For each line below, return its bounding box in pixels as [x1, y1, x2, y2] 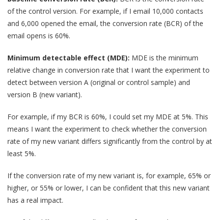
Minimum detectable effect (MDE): [7, 53, 132, 62]
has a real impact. [7, 195, 63, 205]
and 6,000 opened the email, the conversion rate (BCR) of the [7, 18, 203, 28]
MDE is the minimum [132, 53, 198, 62]
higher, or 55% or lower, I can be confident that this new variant [7, 183, 210, 192]
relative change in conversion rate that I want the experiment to [7, 65, 210, 75]
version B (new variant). [7, 89, 82, 99]
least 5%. [7, 148, 36, 158]
